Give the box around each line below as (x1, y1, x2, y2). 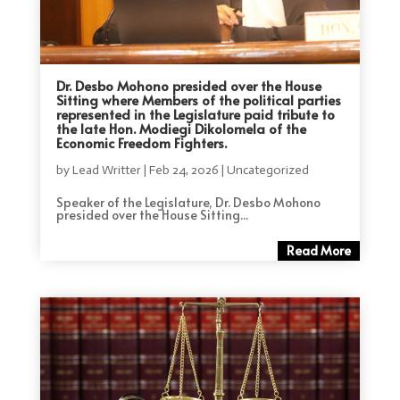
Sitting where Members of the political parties (55, 89, 341, 109)
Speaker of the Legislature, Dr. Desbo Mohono (55, 193, 321, 211)
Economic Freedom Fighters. (55, 132, 227, 152)
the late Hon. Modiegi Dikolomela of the (55, 118, 306, 137)
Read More (287, 241, 352, 259)
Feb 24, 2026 (148, 162, 219, 178)
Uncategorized (226, 162, 309, 178)
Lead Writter (71, 162, 141, 178)
